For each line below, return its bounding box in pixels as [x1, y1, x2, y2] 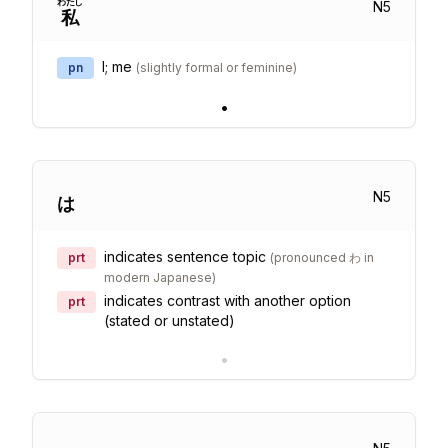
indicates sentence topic [104, 248, 266, 265]
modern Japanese [104, 270, 212, 285]
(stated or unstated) [104, 312, 235, 329]
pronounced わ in [274, 250, 374, 265]
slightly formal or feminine [140, 60, 293, 75]
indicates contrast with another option [104, 292, 351, 309]
